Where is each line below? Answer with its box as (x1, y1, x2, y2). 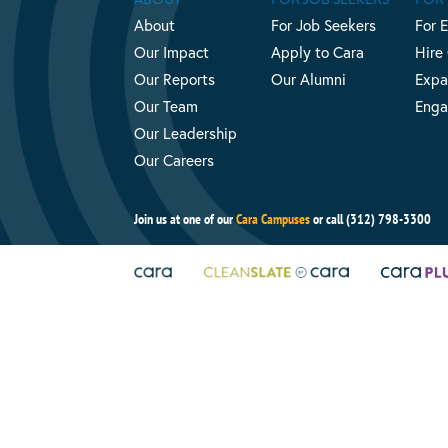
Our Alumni (270, 69, 346, 90)
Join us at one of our (134, 209, 237, 228)
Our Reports (134, 69, 216, 90)
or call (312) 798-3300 (310, 209, 432, 228)
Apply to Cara (270, 42, 364, 63)
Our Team (134, 96, 199, 117)
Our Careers (134, 150, 215, 171)
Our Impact (134, 42, 210, 63)
